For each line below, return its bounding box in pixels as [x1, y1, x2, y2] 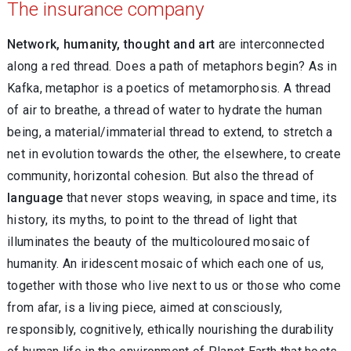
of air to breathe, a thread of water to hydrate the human [7, 103, 323, 118]
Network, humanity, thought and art [7, 37, 219, 52]
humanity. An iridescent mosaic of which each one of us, [7, 256, 324, 271]
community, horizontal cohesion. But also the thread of [7, 168, 315, 183]
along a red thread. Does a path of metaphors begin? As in [7, 59, 338, 74]
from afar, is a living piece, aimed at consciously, [7, 300, 283, 315]
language [7, 190, 63, 205]
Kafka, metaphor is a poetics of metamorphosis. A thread [7, 81, 331, 96]
